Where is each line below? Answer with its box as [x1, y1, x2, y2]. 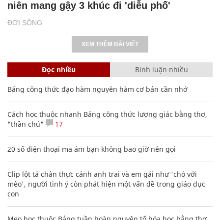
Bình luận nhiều [135, 65, 188, 75]
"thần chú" [7, 119, 44, 129]
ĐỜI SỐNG [7, 19, 42, 27]
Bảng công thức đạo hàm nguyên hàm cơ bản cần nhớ [7, 84, 188, 94]
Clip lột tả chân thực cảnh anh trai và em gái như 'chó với [7, 169, 197, 179]
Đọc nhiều [42, 65, 76, 75]
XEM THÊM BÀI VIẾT [82, 41, 138, 48]
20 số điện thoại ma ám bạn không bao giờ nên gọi [7, 144, 176, 154]
